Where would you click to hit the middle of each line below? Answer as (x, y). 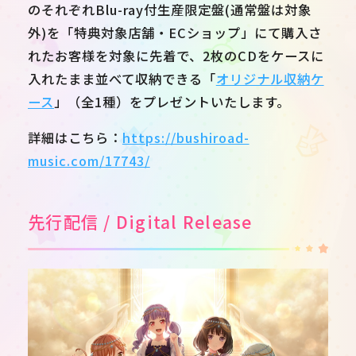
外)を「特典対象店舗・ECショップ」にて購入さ (175, 33)
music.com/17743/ (89, 161)
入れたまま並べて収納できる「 (122, 79)
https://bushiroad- (186, 138)
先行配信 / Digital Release (140, 221)
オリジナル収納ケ (270, 79)
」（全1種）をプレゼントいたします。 (172, 102)
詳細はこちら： (75, 138)
